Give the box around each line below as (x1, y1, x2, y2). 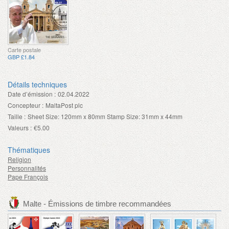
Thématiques (8, 144, 50, 155)
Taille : (8, 111, 26, 121)
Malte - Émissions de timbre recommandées (23, 199, 171, 208)
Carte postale (8, 45, 41, 54)
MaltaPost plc (45, 100, 83, 109)
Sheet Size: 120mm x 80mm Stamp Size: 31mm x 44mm (28, 111, 182, 121)
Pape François (8, 172, 48, 181)
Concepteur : (8, 100, 43, 109)
